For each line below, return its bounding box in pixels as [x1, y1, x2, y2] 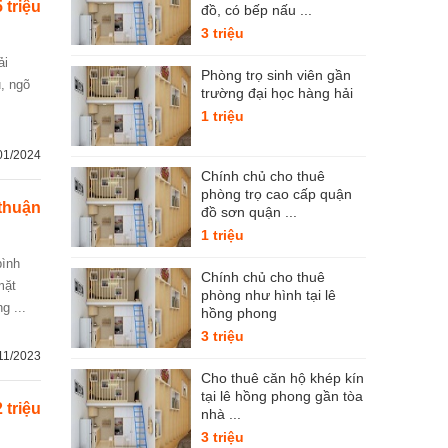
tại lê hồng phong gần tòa [201, 388, 363, 404]
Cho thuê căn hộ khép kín [201, 370, 364, 386]
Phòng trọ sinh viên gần [201, 67, 351, 83]
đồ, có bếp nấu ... [201, 2, 312, 18]
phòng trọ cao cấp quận [201, 186, 352, 202]
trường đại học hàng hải [201, 85, 353, 101]
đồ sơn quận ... [201, 204, 297, 220]
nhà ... [201, 406, 241, 422]
